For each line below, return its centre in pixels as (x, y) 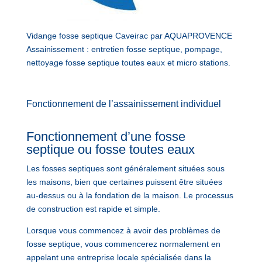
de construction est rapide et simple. (93, 208)
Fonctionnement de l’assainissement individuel (123, 104)
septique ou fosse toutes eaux (110, 149)
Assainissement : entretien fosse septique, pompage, (124, 49)
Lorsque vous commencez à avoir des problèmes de (123, 230)
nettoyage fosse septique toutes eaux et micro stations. (128, 62)
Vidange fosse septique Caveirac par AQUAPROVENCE (129, 35)
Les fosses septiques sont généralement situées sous (125, 168)
